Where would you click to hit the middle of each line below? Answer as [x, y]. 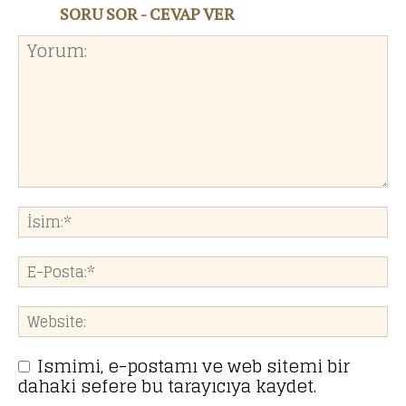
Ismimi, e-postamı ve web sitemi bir [193, 367]
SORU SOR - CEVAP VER [147, 14]
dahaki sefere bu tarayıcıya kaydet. [167, 387]
